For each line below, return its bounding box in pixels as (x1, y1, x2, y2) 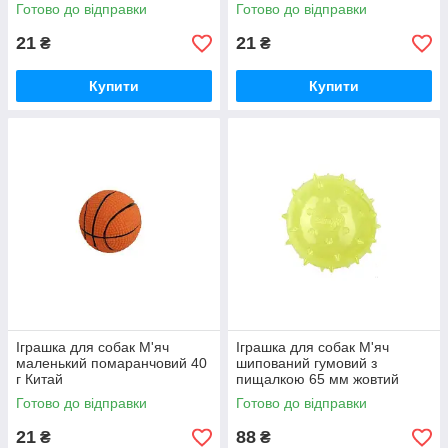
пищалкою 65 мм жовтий (236, 371, 399, 388)
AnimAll (236, 387, 283, 404)
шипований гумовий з (236, 355, 377, 372)
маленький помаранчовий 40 (16, 355, 207, 372)
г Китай (16, 371, 63, 388)
